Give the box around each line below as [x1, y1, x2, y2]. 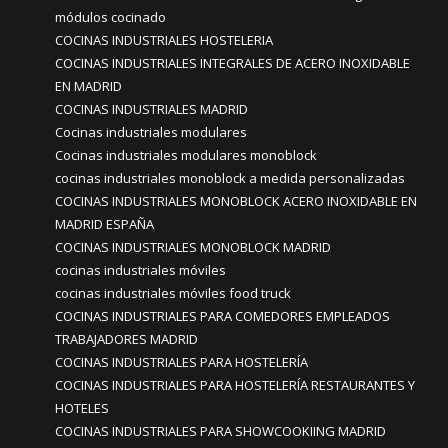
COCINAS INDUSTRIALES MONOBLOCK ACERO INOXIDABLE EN [55, 192, 417, 210]
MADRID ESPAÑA [55, 215, 154, 233]
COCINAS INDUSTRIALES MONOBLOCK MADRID [55, 238, 331, 256]
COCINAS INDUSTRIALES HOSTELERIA [55, 31, 273, 49]
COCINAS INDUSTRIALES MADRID [55, 100, 248, 118]
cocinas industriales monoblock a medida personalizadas [55, 169, 405, 187]
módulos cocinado [55, 8, 166, 26]
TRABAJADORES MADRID [55, 330, 198, 348]
